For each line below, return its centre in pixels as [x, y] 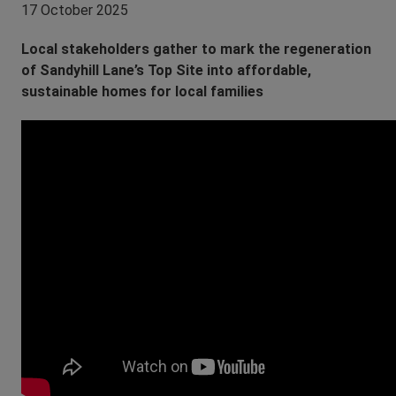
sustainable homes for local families [142, 91]
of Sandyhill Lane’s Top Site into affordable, [166, 70]
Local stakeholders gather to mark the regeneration [196, 49]
